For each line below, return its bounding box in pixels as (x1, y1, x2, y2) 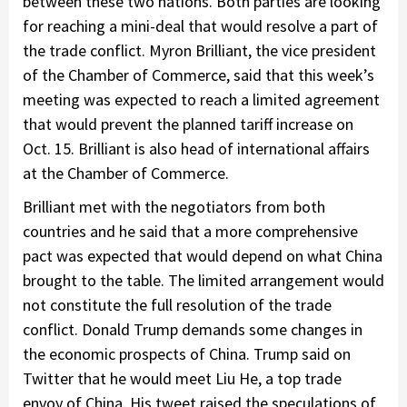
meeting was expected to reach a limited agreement (23, 88, 380, 110)
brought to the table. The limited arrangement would (23, 269, 384, 291)
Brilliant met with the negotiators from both (23, 195, 325, 217)
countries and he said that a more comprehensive (23, 220, 358, 242)
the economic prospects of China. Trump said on (23, 342, 351, 364)
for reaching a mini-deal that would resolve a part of (23, 15, 378, 36)
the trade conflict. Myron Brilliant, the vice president (23, 39, 376, 61)
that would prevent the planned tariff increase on (23, 113, 353, 134)
